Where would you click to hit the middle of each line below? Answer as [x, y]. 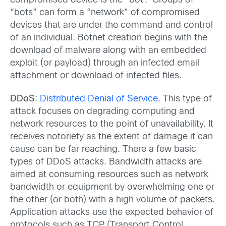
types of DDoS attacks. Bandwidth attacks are [106, 162]
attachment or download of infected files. [96, 76]
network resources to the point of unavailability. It [112, 124]
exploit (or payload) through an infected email [105, 64]
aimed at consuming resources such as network [109, 175]
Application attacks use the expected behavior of [112, 212]
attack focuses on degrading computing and [102, 111]
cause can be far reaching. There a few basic [103, 149]
